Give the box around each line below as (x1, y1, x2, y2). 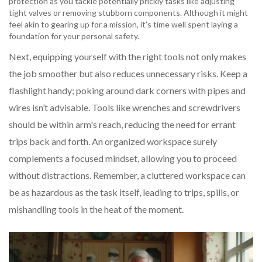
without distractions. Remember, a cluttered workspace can (9, 170, 246, 181)
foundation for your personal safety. (9, 31, 139, 42)
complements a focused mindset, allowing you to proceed (9, 153, 237, 164)
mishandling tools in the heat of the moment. (9, 204, 184, 215)
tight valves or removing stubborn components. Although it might (9, 8, 248, 18)
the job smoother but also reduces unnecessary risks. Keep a (9, 68, 247, 80)
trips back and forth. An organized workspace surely (9, 136, 217, 147)
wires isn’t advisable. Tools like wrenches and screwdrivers (9, 102, 240, 113)
